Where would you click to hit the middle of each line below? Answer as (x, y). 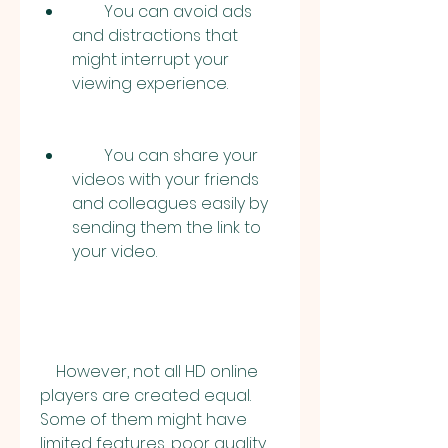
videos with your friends (165, 179)
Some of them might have (143, 419)
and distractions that (155, 35)
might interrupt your (150, 59)
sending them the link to (166, 227)
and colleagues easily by (170, 203)
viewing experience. (150, 83)
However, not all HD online (48, 371)
